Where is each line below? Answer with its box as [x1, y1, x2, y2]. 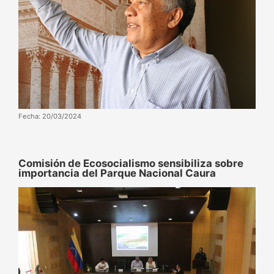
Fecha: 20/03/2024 [18, 111, 81, 120]
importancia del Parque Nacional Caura [18, 166, 216, 179]
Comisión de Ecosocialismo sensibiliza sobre [18, 157, 243, 169]
